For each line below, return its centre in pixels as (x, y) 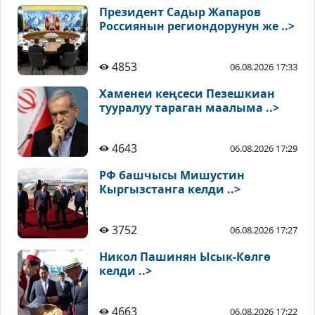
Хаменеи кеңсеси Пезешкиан (187, 94)
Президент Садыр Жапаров (180, 12)
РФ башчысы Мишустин (172, 175)
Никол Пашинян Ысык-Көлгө (185, 257)
